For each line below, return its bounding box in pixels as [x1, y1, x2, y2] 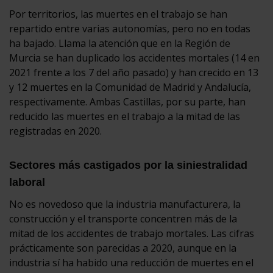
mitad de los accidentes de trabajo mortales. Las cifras [9, 226, 254, 240]
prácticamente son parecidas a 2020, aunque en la [9, 241, 236, 255]
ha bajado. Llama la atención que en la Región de [9, 36, 230, 50]
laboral [9, 175, 45, 188]
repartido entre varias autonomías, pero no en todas [9, 21, 250, 35]
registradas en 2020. [9, 124, 102, 138]
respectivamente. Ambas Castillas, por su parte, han [9, 94, 246, 108]
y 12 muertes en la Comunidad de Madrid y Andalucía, [9, 80, 251, 94]
